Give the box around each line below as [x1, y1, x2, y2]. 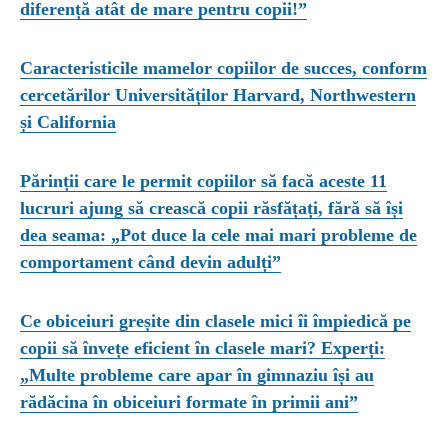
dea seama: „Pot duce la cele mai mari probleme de [20, 224, 417, 245]
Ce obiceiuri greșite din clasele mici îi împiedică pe [20, 310, 411, 331]
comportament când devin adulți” [20, 251, 281, 272]
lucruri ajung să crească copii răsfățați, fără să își [20, 197, 403, 218]
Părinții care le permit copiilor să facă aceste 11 [20, 170, 387, 191]
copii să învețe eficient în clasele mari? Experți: [20, 337, 385, 358]
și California [20, 111, 116, 132]
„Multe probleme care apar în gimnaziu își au [20, 364, 374, 385]
